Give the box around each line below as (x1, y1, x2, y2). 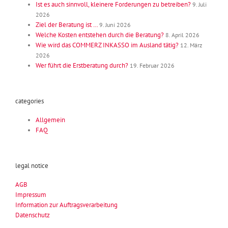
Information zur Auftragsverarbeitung (15, 201, 118, 210)
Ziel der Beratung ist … (36, 20, 98, 29)
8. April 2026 (165, 31, 199, 39)
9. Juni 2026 (99, 20, 131, 28)
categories (15, 96, 44, 105)
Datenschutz (15, 211, 50, 220)
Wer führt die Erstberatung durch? (36, 61, 128, 70)
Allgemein (36, 115, 65, 124)
